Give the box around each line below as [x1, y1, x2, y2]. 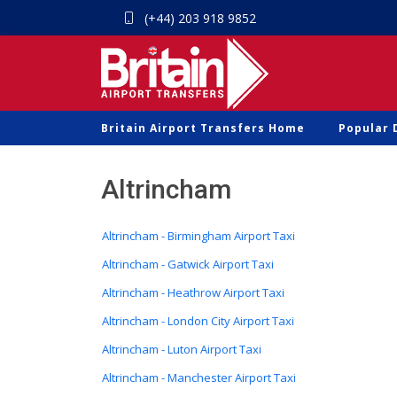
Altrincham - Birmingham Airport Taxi [102, 228, 295, 244]
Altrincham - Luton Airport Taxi [102, 341, 261, 357]
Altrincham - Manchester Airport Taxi [102, 370, 296, 385]
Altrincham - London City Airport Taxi [102, 313, 294, 329]
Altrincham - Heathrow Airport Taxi [102, 284, 284, 300]
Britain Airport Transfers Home [101, 121, 305, 136]
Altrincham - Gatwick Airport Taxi [102, 256, 274, 272]
